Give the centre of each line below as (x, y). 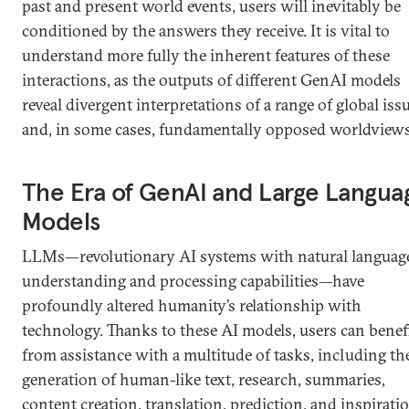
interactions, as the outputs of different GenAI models (211, 80)
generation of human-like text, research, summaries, (204, 379)
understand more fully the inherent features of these (206, 55)
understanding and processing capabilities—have (193, 281)
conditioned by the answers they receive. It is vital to (206, 31)
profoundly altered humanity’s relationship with (192, 305)
